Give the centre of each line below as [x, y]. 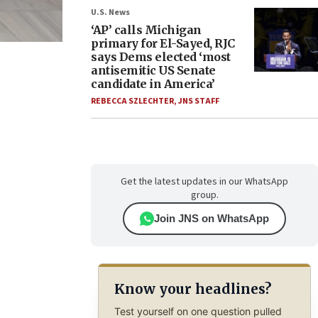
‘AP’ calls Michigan [146, 30]
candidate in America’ [153, 84]
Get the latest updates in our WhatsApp [204, 182]
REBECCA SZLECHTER [132, 101]
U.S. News [110, 12]
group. [204, 195]
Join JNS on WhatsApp [212, 218]
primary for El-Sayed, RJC [163, 43]
